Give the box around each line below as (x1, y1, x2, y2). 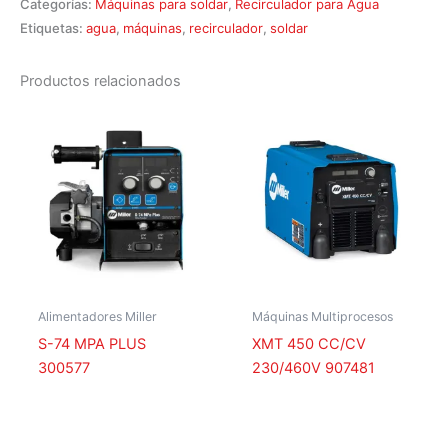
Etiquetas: (20, 20, 86, 37)
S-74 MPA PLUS (37, 334, 146, 353)
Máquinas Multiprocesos (251, 309, 393, 325)
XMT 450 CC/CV (251, 334, 366, 353)
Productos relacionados (20, 72, 181, 91)
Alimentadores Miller (37, 309, 157, 325)
